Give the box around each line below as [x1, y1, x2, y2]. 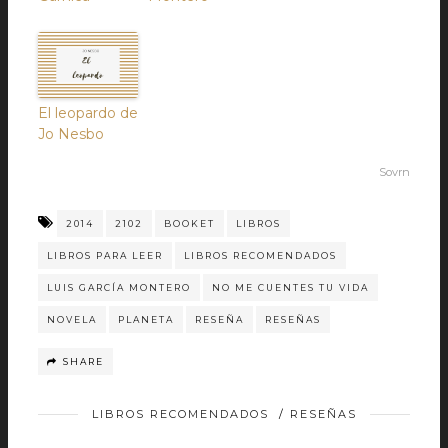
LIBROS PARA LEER [47, 250, 163, 262]
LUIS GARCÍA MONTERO [47, 282, 191, 294]
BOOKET [164, 218, 215, 230]
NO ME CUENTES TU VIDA [212, 282, 369, 294]
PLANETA [118, 314, 174, 326]
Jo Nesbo [38, 125, 104, 144]
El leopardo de [38, 104, 138, 123]
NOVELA [47, 314, 97, 326]
